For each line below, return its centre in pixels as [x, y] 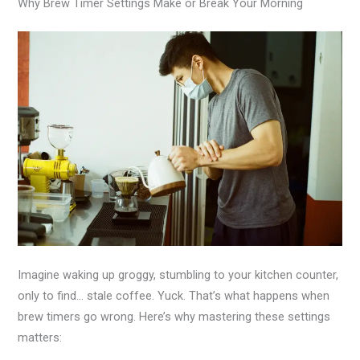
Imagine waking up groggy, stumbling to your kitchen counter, [178, 275]
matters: [40, 338]
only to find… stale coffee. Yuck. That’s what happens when [174, 296]
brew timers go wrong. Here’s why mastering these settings [174, 317]
